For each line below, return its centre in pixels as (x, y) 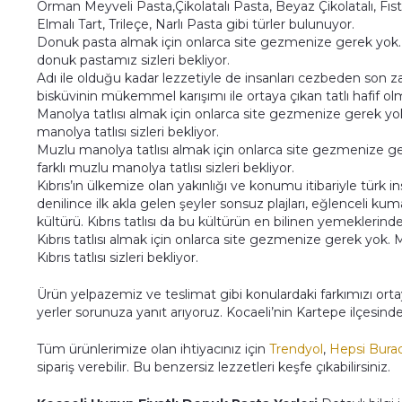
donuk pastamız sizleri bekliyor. (134, 60)
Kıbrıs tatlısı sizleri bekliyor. (118, 258)
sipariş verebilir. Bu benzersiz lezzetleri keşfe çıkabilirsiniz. (214, 367)
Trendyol (297, 349)
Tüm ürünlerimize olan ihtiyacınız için (153, 349)
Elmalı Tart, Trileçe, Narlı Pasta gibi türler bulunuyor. (196, 24)
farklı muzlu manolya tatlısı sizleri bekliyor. (166, 168)
